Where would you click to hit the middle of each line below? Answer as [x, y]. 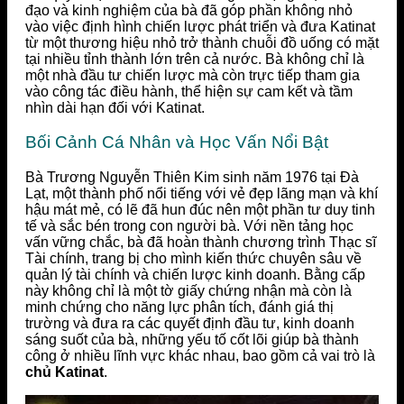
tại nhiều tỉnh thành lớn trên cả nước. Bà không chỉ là [195, 59]
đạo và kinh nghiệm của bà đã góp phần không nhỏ [189, 10]
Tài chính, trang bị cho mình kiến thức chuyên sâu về [193, 259]
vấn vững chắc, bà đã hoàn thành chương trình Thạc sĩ [201, 243]
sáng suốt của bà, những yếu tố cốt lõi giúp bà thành [192, 340]
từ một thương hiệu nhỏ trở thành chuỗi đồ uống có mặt [202, 42]
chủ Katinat [64, 372]
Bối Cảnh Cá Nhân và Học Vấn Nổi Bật [177, 142]
